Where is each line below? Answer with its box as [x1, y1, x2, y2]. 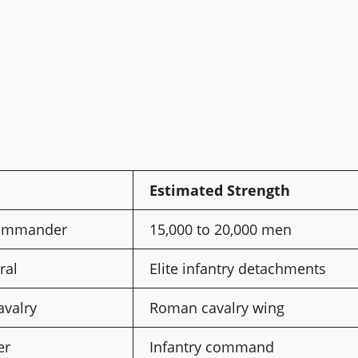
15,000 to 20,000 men [149, 219, 292, 239]
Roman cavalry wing [149, 297, 284, 317]
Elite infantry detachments [149, 258, 326, 278]
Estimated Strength [149, 180, 290, 200]
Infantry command [149, 336, 274, 356]
